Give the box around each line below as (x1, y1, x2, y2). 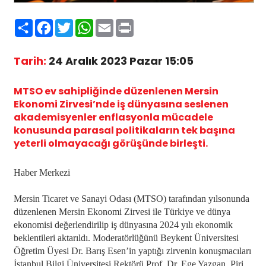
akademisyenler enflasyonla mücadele (13, 110, 213, 124)
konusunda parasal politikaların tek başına (13, 123, 235, 137)
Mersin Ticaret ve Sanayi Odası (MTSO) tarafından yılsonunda (13, 194, 249, 204)
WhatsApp (93, 16, 149, 31)
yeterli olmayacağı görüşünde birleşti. (13, 137, 208, 150)
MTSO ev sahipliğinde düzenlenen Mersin (13, 84, 218, 98)
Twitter (72, 16, 110, 31)
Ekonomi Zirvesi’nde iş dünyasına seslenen (13, 97, 229, 111)
